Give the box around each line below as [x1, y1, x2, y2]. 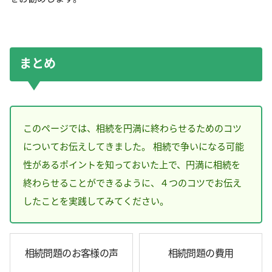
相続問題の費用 [168, 246, 234, 260]
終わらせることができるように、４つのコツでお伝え [23, 176, 242, 189]
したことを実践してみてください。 [23, 194, 169, 207]
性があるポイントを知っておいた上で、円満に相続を [23, 158, 240, 171]
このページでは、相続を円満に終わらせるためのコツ [23, 121, 242, 134]
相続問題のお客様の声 [24, 246, 118, 260]
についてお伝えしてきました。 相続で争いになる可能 [23, 140, 244, 152]
